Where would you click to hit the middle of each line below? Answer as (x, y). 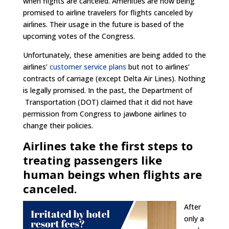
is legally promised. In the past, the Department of (107, 90)
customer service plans (88, 67)
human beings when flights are (112, 174)
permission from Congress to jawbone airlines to (105, 114)
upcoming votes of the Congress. (79, 36)
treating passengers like (92, 160)
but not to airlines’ (158, 67)
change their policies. (58, 125)
